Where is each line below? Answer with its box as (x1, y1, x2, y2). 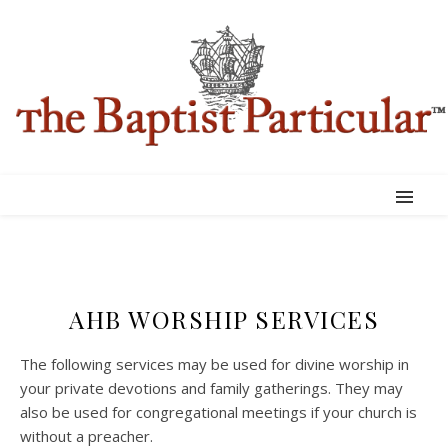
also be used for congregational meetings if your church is (20, 402, 417, 422)
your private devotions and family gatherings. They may (20, 378, 403, 398)
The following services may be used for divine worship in (20, 354, 409, 374)
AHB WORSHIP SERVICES (69, 303, 379, 335)
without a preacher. (20, 426, 153, 446)
